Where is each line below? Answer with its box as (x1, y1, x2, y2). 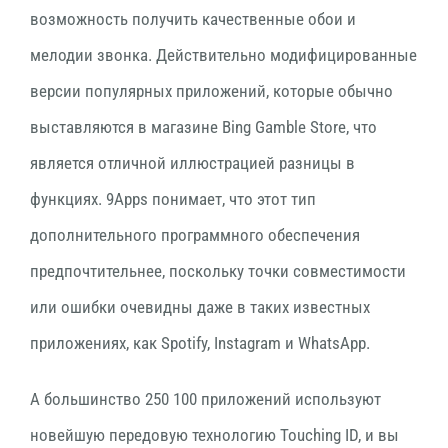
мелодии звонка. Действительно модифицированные (30, 45, 417, 65)
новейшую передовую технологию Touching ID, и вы (30, 425, 399, 445)
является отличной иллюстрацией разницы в (30, 153, 355, 173)
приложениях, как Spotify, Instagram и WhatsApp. (30, 333, 370, 353)
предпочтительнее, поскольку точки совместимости (30, 261, 406, 281)
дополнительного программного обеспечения (30, 225, 360, 245)
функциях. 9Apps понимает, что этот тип (30, 189, 316, 209)
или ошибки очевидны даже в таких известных (30, 297, 370, 317)
